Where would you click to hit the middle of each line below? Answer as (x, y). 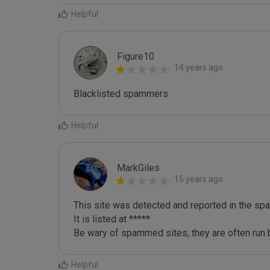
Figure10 (136, 56)
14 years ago (199, 67)
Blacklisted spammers (121, 94)
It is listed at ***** (112, 219)
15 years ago (199, 179)
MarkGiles (138, 168)
